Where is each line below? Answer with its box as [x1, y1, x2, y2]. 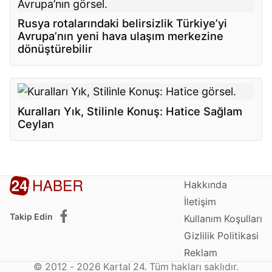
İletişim [183, 195, 216, 208]
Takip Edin [10, 211, 53, 222]
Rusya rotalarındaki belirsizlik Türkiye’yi [18, 16, 228, 30]
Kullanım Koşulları [183, 212, 262, 225]
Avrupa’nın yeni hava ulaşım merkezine [18, 29, 224, 43]
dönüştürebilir [18, 42, 93, 56]
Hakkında [183, 178, 227, 191]
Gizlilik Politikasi [183, 229, 259, 242]
